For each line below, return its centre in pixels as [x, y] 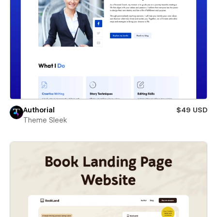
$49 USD [192, 110]
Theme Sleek [45, 120]
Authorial [39, 110]
